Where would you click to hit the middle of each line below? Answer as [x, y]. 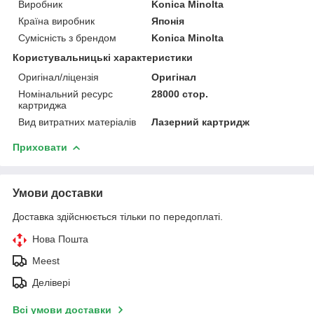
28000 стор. [180, 94]
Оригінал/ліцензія [59, 77]
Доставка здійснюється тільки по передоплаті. [118, 216]
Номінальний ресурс [66, 94]
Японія [168, 21]
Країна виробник [56, 21]
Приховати [40, 147]
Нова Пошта [60, 239]
